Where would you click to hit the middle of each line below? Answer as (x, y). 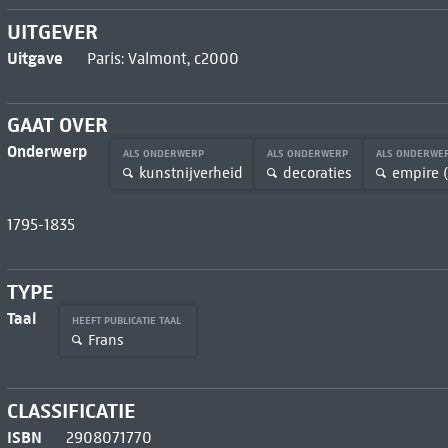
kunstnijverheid (190, 172)
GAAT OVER (57, 125)
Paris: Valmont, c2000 (162, 58)
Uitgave (34, 57)
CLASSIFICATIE (70, 410)
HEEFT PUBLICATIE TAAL (127, 321)
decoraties (317, 172)
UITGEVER (52, 31)
